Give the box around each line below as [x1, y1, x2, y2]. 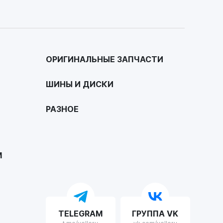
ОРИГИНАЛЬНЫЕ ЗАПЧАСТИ [45, 54, 163, 64]
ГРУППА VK [132, 208, 179, 219]
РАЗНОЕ [45, 104, 79, 114]
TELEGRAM [58, 208, 103, 219]
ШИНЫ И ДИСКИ [45, 79, 113, 89]
